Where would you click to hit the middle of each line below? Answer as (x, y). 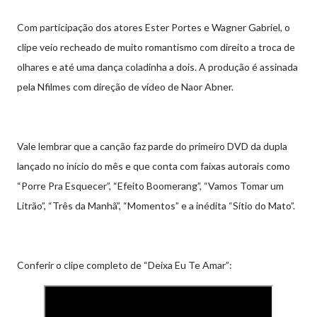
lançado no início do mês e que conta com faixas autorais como (154, 166)
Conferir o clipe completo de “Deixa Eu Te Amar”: (126, 265)
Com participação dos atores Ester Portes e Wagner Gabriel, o (154, 27)
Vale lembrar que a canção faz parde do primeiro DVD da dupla (152, 146)
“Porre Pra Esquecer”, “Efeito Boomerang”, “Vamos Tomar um (150, 186)
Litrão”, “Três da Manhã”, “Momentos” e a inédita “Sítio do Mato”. (156, 206)
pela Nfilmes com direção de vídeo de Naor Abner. (125, 87)
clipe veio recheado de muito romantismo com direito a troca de (156, 47)
